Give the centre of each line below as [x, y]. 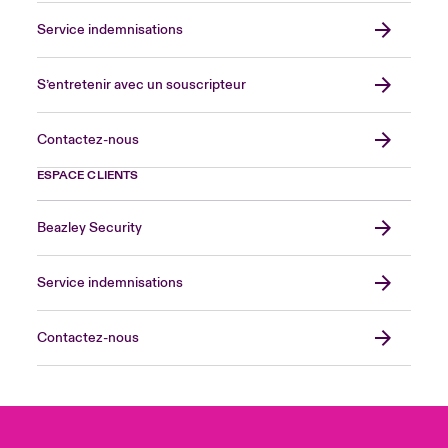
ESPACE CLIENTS [87, 175]
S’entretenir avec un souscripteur [141, 85]
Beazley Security [89, 228]
